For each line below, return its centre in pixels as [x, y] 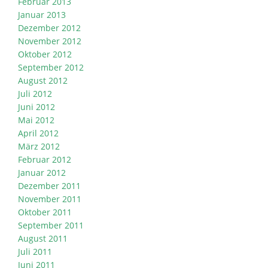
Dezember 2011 [49, 186]
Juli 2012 [35, 94]
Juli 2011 [35, 252]
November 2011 [50, 199]
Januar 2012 [42, 173]
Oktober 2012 [45, 54]
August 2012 [43, 81]
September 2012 [51, 68]
